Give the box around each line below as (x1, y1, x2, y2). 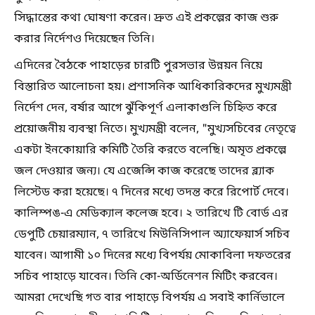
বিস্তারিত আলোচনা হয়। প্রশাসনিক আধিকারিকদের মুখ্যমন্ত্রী (14, 79, 292, 95)
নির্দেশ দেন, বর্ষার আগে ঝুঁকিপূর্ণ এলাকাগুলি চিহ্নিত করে (14, 100, 277, 116)
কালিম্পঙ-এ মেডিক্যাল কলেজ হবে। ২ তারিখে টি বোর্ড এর (14, 205, 288, 221)
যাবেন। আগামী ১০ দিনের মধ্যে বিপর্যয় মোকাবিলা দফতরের (14, 247, 291, 264)
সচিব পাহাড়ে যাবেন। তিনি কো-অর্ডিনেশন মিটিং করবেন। (14, 269, 278, 285)
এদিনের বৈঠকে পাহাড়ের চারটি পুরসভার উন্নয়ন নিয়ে (14, 58, 262, 74)
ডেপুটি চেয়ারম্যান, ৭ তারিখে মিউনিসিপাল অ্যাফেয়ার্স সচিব (14, 226, 290, 243)
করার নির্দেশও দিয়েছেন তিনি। (14, 31, 155, 47)
